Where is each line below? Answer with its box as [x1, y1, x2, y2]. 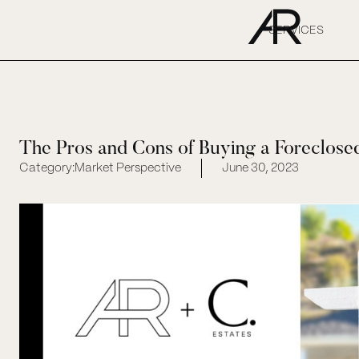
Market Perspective [75, 163, 181, 174]
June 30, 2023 [222, 163, 299, 174]
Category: [19, 163, 75, 174]
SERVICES [268, 24, 324, 36]
